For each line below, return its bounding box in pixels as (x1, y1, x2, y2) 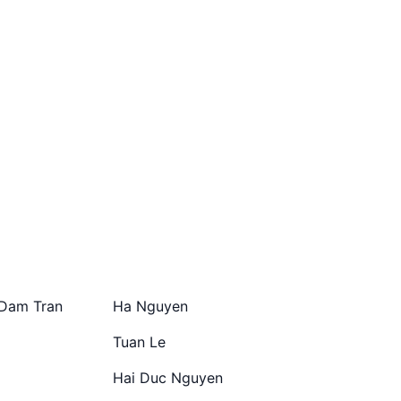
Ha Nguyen (113, 297, 189, 315)
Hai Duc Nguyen (113, 369, 224, 387)
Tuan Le (113, 333, 166, 351)
